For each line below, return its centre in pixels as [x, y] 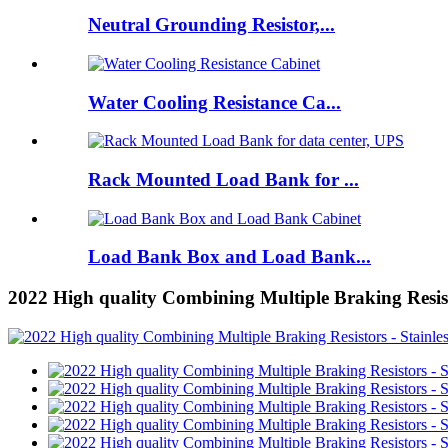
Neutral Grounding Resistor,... [211, 25]
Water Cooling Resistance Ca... [214, 102]
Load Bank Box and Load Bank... [229, 257]
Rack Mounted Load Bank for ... [223, 179]
